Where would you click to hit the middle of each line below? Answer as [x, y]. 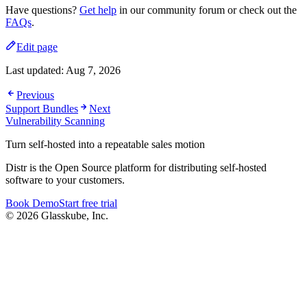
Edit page [37, 47]
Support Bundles [42, 108]
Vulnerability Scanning [55, 121]
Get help [98, 10]
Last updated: [36, 70]
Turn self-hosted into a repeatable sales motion [105, 144]
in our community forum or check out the [207, 10]
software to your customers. [65, 180]
